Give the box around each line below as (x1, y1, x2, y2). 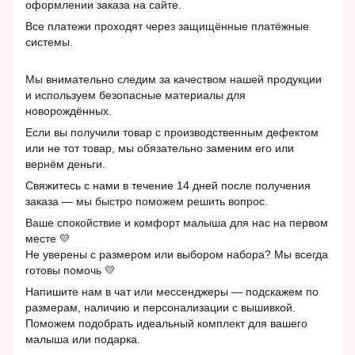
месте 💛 (25, 232, 71, 246)
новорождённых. (25, 105, 112, 118)
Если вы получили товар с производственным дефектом (25, 126, 319, 139)
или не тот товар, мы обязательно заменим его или (25, 142, 294, 155)
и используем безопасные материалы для (25, 89, 246, 102)
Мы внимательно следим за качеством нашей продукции (25, 73, 322, 86)
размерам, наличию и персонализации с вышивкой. (25, 301, 296, 315)
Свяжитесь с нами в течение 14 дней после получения (25, 179, 311, 193)
